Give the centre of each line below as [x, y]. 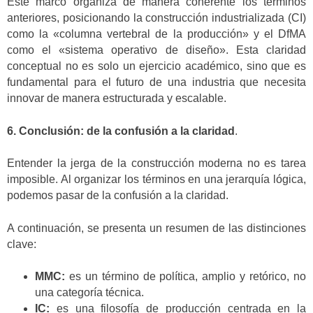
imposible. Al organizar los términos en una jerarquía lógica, [156, 180]
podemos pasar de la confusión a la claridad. [118, 196]
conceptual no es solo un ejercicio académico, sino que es [156, 66]
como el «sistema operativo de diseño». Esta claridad [156, 50]
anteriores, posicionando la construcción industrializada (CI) [156, 18]
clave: [22, 244]
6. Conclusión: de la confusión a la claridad [121, 131]
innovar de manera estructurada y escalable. [117, 99]
